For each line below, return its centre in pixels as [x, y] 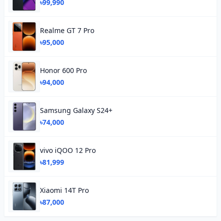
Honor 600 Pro [63, 70]
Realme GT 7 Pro [67, 30]
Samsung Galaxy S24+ [76, 110]
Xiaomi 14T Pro [64, 190]
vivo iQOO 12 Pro [68, 150]
